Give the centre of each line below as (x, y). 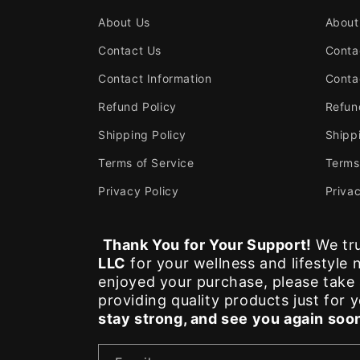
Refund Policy (137, 106)
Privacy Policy (139, 191)
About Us (124, 22)
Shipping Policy (142, 135)
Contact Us (130, 50)
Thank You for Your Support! (207, 245)
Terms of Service (146, 163)
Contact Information (155, 78)
